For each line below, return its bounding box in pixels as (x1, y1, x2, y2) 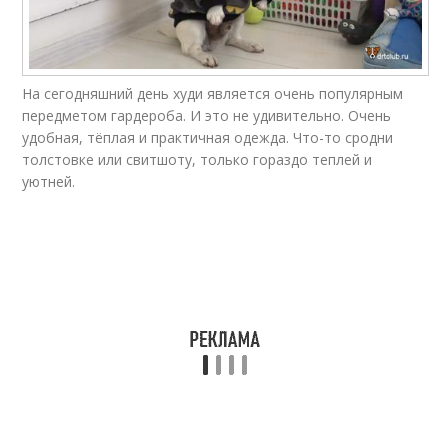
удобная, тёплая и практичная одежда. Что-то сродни (22, 128, 394, 148)
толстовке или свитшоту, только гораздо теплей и (22, 150, 373, 170)
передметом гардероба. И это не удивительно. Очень (22, 106, 392, 126)
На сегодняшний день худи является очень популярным (22, 84, 404, 104)
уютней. (22, 172, 76, 192)
